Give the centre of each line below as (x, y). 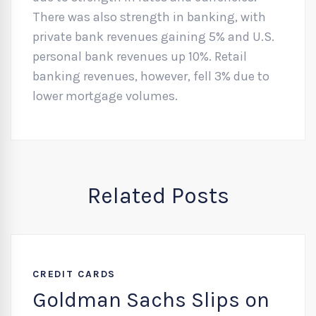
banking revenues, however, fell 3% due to (151, 76)
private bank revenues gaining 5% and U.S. (153, 37)
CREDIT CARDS (74, 274)
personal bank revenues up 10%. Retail (140, 56)
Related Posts (158, 196)
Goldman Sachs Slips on (151, 300)
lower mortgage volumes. (105, 96)
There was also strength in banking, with (149, 17)
